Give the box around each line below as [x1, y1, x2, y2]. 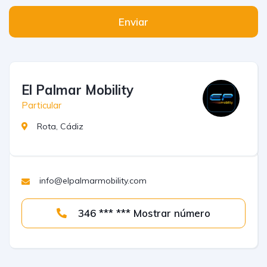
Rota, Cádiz [37, 121, 83, 132]
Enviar [119, 15, 148, 28]
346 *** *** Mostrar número [133, 207, 210, 219]
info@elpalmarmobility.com [39, 175, 147, 186]
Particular [21, 100, 61, 111]
